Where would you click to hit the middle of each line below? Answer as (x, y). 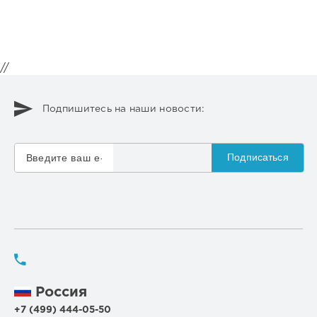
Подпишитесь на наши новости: (123, 109)
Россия (59, 293)
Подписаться (258, 157)
